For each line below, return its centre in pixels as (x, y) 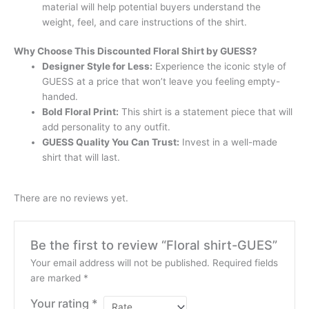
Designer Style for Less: (98, 67)
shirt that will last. (81, 158)
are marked (57, 278)
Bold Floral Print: (81, 112)
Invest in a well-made (229, 142)
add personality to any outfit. (107, 127)
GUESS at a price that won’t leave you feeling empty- (161, 82)
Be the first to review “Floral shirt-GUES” (153, 245)
